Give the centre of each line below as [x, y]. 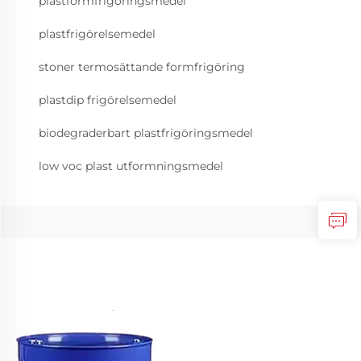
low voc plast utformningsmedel [131, 166]
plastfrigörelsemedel [97, 34]
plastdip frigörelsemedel [108, 100]
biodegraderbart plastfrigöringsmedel [146, 133]
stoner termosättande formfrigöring [142, 67]
